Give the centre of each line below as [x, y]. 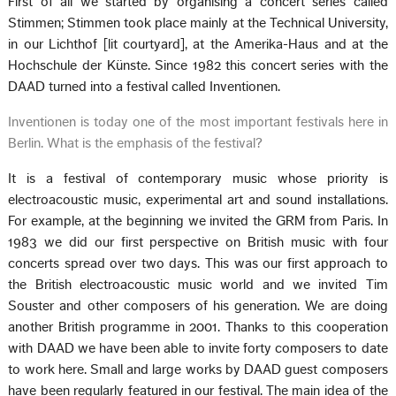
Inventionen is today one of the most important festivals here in [198, 122]
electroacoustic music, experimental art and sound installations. [198, 199]
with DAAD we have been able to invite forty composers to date [198, 348]
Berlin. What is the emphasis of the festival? [136, 143]
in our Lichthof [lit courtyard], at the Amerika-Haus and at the [198, 44]
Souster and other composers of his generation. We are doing [198, 305]
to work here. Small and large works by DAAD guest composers [198, 369]
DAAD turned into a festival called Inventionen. [145, 86]
